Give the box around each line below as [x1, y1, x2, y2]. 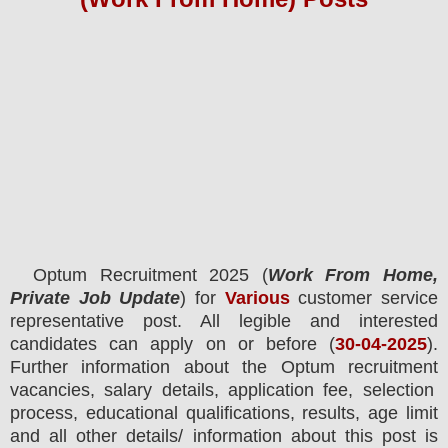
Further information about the [10, 356, 268, 377]
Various [224, 287, 290, 308]
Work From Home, [267, 264, 439, 285]
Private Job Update [10, 287, 181, 308]
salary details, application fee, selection [95, 379, 434, 400]
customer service [289, 287, 439, 308]
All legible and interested [200, 310, 438, 331]
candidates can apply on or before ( [10, 333, 335, 354]
